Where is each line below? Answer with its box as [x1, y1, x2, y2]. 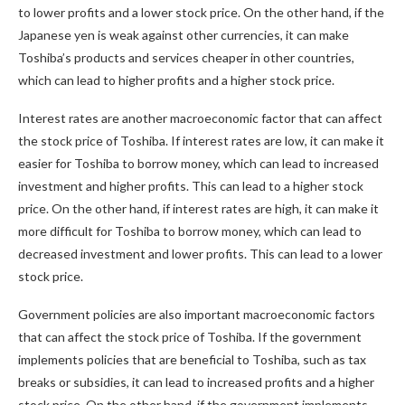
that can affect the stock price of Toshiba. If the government [18, 329, 362, 344]
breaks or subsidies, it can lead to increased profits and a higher [18, 374, 374, 390]
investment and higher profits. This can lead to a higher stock [18, 178, 363, 193]
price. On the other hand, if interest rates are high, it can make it [18, 201, 379, 216]
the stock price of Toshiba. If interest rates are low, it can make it [18, 133, 384, 148]
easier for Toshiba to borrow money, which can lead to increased [18, 155, 379, 171]
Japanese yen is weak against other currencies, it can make [18, 27, 349, 42]
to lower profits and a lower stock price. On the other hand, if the [18, 5, 384, 20]
